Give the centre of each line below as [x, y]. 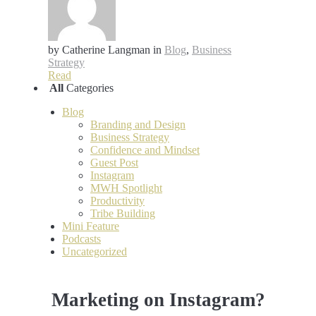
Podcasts [81, 239]
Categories [89, 88]
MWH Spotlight [126, 188]
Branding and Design [138, 125]
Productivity [117, 201]
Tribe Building [123, 214]
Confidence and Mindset [145, 150]
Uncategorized [95, 252]
